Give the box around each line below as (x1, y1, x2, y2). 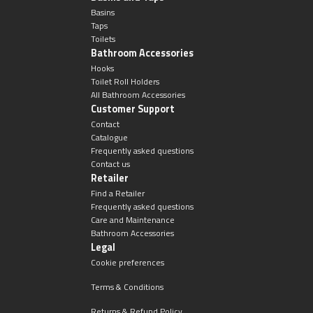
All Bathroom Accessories (90, 87, 185, 101)
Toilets (90, 31, 115, 45)
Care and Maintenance (90, 212, 175, 226)
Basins (90, 5, 115, 19)
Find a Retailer (90, 186, 145, 200)
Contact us (90, 156, 130, 170)
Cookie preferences (90, 255, 164, 269)
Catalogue (90, 130, 128, 144)
